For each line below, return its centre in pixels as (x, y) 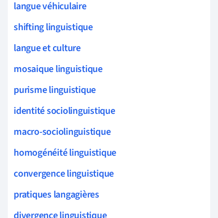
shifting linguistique (53, 27)
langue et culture (47, 48)
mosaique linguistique (58, 69)
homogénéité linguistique (65, 153)
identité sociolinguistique (64, 111)
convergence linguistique (64, 173)
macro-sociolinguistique (62, 132)
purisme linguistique (55, 90)
